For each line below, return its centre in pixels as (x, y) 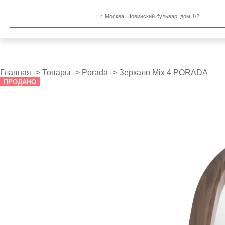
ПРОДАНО (20, 82)
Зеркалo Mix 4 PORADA (163, 73)
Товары (57, 73)
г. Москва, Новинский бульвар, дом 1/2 (150, 16)
